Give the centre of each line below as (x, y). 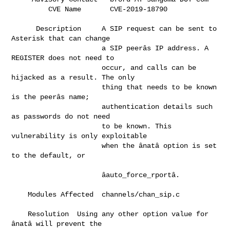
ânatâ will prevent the (67, 224)
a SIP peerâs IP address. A (57, 48)
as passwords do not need (69, 116)
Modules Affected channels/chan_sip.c (20, 194)
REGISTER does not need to (71, 58)
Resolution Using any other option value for (20, 214)
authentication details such (57, 107)
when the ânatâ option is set (57, 146)
